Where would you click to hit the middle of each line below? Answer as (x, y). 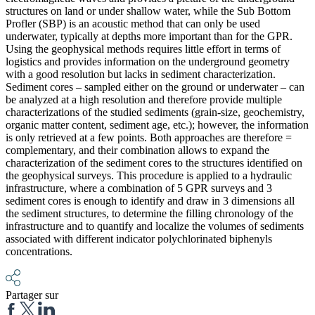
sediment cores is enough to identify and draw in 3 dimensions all (150, 200)
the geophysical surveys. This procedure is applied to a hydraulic (149, 175)
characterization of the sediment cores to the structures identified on (154, 162)
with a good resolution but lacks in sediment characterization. (141, 74)
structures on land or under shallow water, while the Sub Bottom (148, 11)
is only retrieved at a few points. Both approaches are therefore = (149, 137)
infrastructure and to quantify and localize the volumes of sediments (155, 226)
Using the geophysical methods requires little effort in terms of (143, 49)
